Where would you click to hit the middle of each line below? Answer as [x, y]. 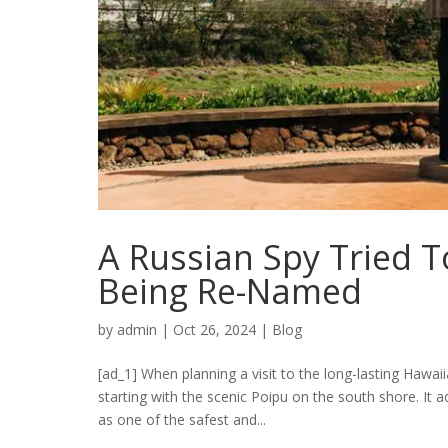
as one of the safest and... [182, 420]
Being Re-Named [230, 291]
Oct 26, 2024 [214, 330]
